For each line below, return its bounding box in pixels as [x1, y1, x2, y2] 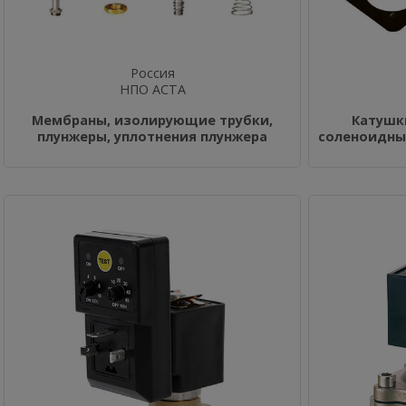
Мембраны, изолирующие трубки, [32, 111, 273, 129]
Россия [130, 64, 175, 82]
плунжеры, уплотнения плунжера [37, 128, 267, 145]
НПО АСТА [119, 81, 186, 98]
